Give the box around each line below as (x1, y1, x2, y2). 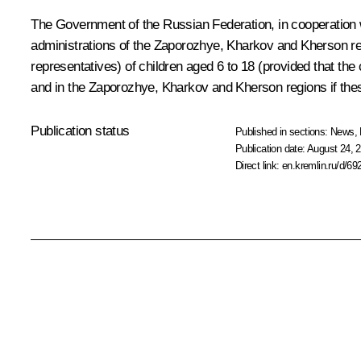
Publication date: (234, 142, 308, 155)
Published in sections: (234, 125, 331, 138)
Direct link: (234, 159, 283, 172)
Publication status (31, 122, 130, 139)
